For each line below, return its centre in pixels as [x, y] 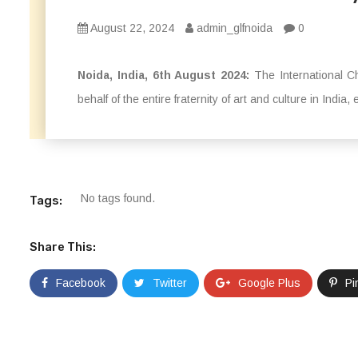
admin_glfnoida [233, 28]
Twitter [170, 283]
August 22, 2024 [131, 28]
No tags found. [118, 198]
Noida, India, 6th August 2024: [164, 75]
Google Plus [269, 283]
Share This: [63, 247]
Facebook [81, 283]
